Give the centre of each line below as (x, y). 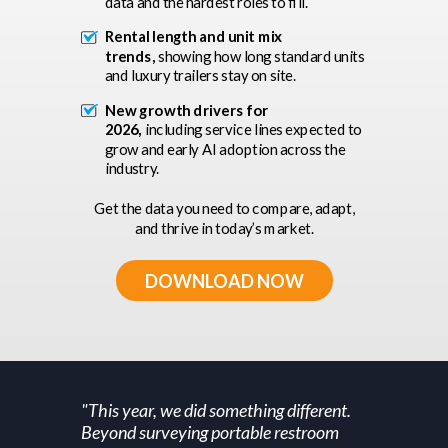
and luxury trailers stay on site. (200, 75)
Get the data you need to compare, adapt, (224, 208)
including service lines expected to (253, 129)
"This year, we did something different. (215, 410)
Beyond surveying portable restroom (209, 432)
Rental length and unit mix (194, 36)
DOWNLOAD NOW (224, 280)
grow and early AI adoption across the (225, 149)
